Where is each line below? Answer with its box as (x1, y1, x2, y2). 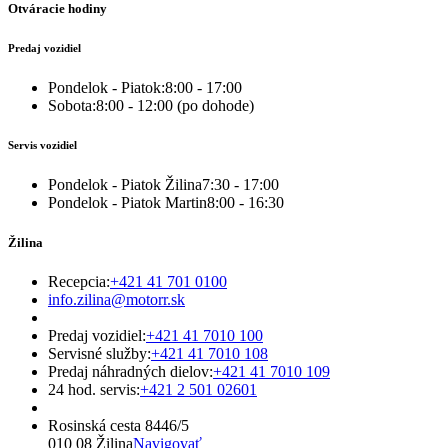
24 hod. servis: (48, 380, 140, 398)
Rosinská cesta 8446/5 (48, 416, 193, 434)
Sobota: (48, 96, 96, 114)
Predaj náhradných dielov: (48, 362, 213, 380)
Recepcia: (48, 272, 110, 290)
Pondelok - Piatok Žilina (48, 176, 202, 194)
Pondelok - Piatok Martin (48, 194, 207, 212)
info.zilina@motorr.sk (48, 290, 185, 308)
